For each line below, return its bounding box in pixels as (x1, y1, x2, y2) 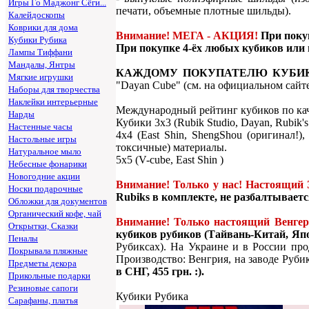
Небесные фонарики (8, 159, 87, 169)
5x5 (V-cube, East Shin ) (116, 153, 223, 166)
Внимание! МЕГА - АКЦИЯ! (116, 29, 258, 41)
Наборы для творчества (8, 84, 100, 94)
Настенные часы (8, 121, 72, 132)
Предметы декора (8, 258, 77, 268)
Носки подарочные (8, 183, 83, 194)
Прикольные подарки (8, 270, 90, 281)
